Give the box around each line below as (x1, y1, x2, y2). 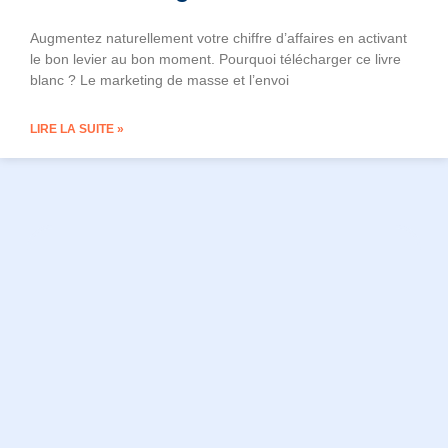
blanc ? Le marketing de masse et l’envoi (30, 72, 289, 89)
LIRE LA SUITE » (30, 122, 124, 137)
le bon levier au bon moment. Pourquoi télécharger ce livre (30, 51, 401, 68)
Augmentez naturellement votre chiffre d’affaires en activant (30, 30, 407, 47)
